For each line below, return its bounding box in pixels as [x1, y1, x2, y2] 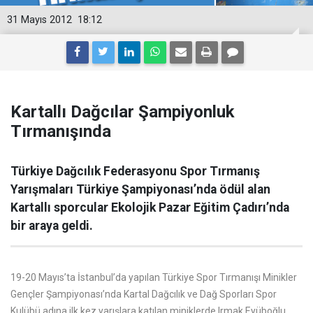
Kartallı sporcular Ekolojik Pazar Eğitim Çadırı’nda [10, 201, 289, 214]
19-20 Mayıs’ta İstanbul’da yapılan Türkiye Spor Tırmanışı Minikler [10, 272, 297, 283]
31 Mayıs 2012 [7, 14, 72, 26]
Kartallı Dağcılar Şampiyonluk [10, 102, 235, 122]
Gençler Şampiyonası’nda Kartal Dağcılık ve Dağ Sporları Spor [10, 289, 277, 300]
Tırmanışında [10, 122, 111, 141]
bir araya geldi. [10, 219, 93, 233]
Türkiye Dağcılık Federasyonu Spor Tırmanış [10, 164, 260, 178]
